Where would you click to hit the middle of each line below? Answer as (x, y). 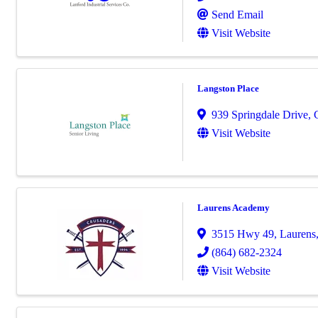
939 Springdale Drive (260, 114)
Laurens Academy (234, 207)
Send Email (237, 14)
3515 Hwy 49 (243, 234)
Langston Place (228, 88)
